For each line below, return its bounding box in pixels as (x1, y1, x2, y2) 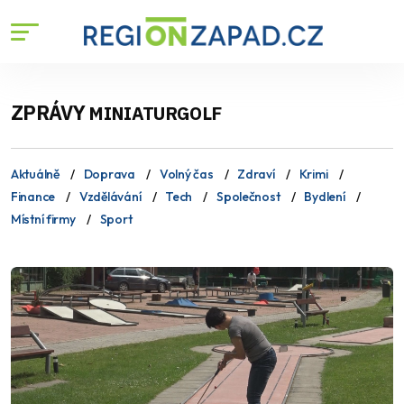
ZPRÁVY (11, 99, 89, 125)
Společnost (216, 188, 280, 205)
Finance (11, 188, 56, 205)
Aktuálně (11, 166, 60, 182)
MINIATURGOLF (88, 101, 222, 125)
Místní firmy (11, 211, 76, 227)
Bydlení (304, 188, 345, 205)
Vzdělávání (79, 188, 142, 205)
